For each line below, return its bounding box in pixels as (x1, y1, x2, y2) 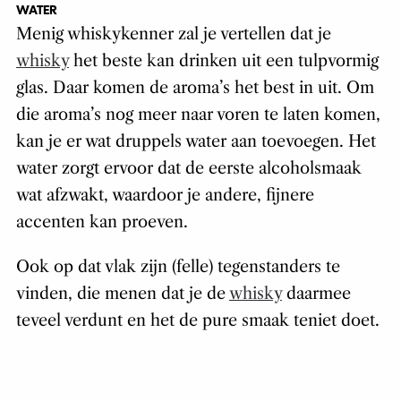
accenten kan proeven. (15, 212, 188, 233)
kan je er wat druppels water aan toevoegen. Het (15, 132, 376, 152)
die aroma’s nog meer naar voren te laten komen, (15, 105, 380, 125)
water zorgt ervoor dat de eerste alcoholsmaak (15, 158, 362, 179)
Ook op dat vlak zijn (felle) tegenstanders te (15, 257, 340, 277)
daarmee (281, 284, 351, 304)
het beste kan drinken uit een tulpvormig (68, 51, 379, 72)
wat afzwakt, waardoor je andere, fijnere (15, 185, 314, 206)
